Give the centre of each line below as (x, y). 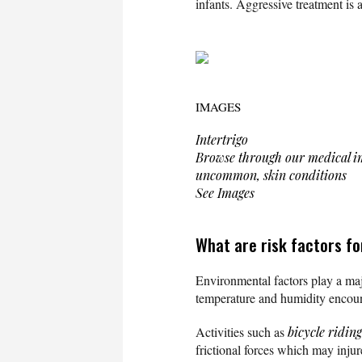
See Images (225, 193)
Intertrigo (222, 140)
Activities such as (242, 332)
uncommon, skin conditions (271, 175)
